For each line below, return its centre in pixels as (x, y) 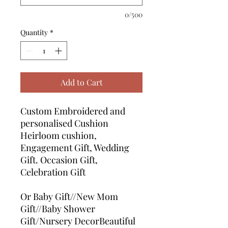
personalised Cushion (64, 123)
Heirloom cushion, (59, 135)
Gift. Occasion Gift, (59, 160)
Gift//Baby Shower (58, 209)
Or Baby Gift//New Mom (69, 196)
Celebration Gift (53, 172)
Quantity (34, 32)
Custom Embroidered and (73, 111)
